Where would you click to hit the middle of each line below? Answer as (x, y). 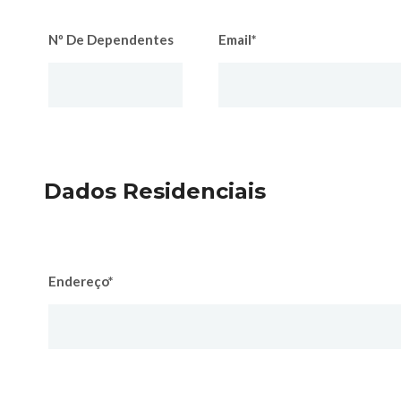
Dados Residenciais (155, 191)
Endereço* (81, 281)
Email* (238, 39)
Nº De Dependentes (111, 39)
